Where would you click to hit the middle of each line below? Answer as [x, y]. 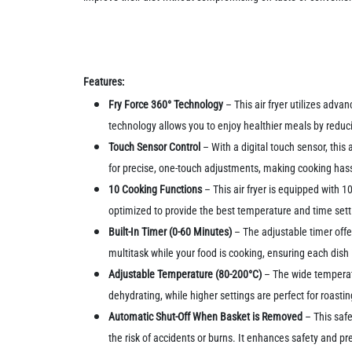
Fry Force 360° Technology [166, 105]
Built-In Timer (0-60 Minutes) [170, 232]
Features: [104, 82]
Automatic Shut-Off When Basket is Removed [207, 317]
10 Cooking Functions [156, 190]
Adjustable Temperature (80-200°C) [185, 275]
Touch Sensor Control [155, 147]
